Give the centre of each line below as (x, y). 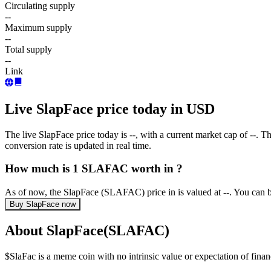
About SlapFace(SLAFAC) (87, 230)
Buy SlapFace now (43, 204)
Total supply (28, 49)
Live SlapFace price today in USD (110, 109)
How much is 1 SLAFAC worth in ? (94, 169)
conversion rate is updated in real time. (78, 145)
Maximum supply (38, 27)
